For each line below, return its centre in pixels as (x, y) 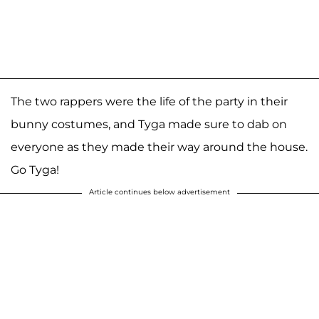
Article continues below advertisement (159, 192)
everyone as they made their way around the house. (159, 147)
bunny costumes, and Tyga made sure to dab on (149, 125)
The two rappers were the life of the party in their (149, 102)
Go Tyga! (35, 170)
